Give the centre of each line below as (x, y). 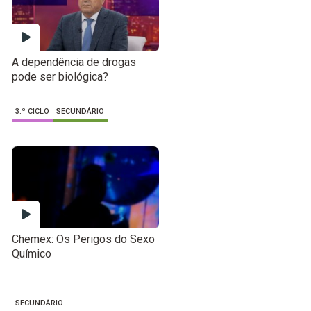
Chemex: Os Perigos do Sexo (84, 239)
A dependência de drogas (74, 62)
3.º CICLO (33, 112)
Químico (32, 253)
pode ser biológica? (60, 77)
